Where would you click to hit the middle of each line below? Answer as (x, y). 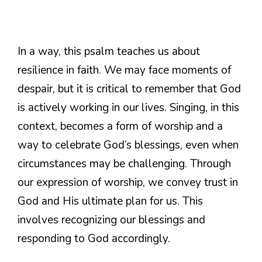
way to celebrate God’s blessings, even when (128, 145)
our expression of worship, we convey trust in (128, 183)
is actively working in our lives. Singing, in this (128, 108)
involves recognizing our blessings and (111, 220)
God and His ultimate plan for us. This (110, 201)
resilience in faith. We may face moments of (124, 70)
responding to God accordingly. (94, 239)
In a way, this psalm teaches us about (109, 52)
